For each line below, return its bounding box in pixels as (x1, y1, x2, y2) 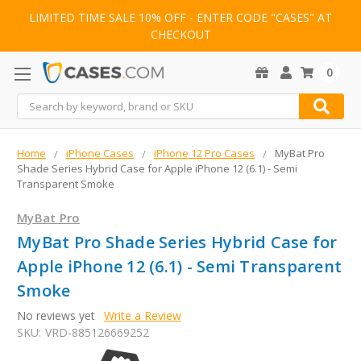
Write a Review (103, 308, 181, 324)
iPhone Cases (66, 146, 134, 161)
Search (17, 94, 52, 110)
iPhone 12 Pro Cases (154, 146, 255, 161)
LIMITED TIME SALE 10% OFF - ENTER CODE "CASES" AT (29, 10, 332, 26)
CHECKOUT (150, 27, 211, 43)
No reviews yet (17, 308, 95, 324)
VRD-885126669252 (44, 325, 149, 341)
